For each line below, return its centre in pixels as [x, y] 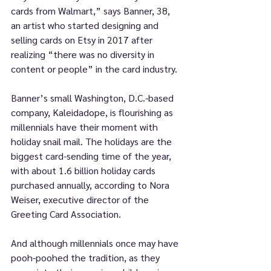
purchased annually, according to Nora [91, 185]
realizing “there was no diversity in [84, 54]
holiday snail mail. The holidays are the [93, 141]
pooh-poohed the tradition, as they [87, 257]
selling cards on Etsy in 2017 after [83, 40]
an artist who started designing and [86, 25]
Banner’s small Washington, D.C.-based [93, 98]
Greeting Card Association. [66, 214]
